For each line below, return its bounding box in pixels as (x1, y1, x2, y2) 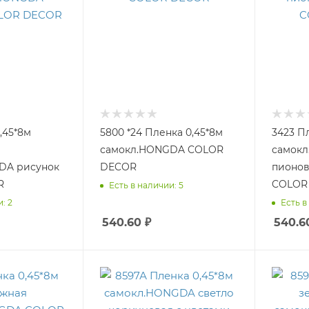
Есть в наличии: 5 (109, 179, 184, 190)
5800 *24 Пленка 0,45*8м (100, 126, 223, 139)
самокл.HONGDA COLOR (100, 143, 224, 156)
